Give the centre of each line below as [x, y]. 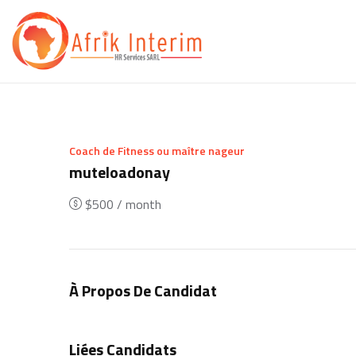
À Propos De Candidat [143, 291]
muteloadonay [120, 172]
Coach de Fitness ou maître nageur [157, 150]
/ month [137, 204]
